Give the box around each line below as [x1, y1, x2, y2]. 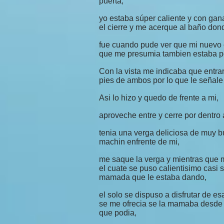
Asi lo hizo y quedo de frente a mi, [99, 93, 218, 102]
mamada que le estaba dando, [99, 173, 206, 181]
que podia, [99, 208, 136, 217]
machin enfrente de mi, [99, 137, 179, 146]
